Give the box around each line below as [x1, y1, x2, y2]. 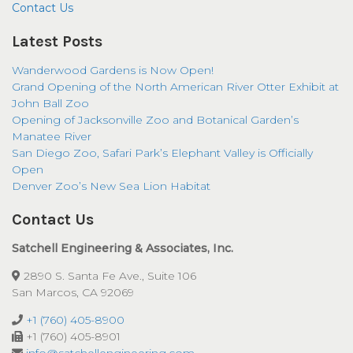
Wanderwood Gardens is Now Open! [12, 63, 214, 78]
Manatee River [12, 129, 91, 144]
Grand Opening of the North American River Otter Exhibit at [12, 80, 339, 95]
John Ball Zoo [12, 96, 89, 111]
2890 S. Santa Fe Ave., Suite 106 [20, 269, 196, 284]
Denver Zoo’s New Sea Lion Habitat [12, 179, 210, 194]
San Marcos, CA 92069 [12, 285, 134, 300]
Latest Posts [12, 32, 102, 51]
